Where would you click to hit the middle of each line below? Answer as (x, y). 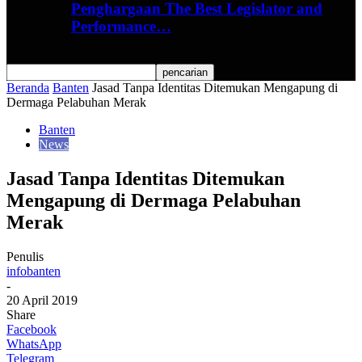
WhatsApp (34, 343)
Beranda (28, 88)
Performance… (121, 27)
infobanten (34, 271)
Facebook (32, 329)
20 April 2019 (42, 300)
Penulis (25, 256)
